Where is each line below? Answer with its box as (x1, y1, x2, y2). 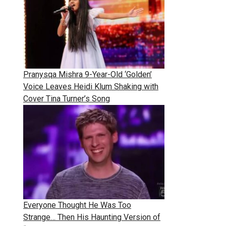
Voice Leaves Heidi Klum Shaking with (23, 82, 158, 92)
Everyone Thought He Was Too (23, 200, 131, 210)
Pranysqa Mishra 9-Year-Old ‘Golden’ (23, 70, 152, 80)
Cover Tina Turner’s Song (23, 94, 110, 104)
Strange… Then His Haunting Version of (23, 212, 160, 222)
